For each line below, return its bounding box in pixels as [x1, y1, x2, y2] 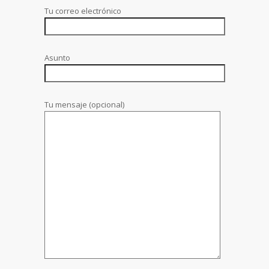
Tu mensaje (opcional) [44, 98, 124, 110]
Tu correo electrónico [44, 5, 121, 16]
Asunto [44, 52, 70, 63]
